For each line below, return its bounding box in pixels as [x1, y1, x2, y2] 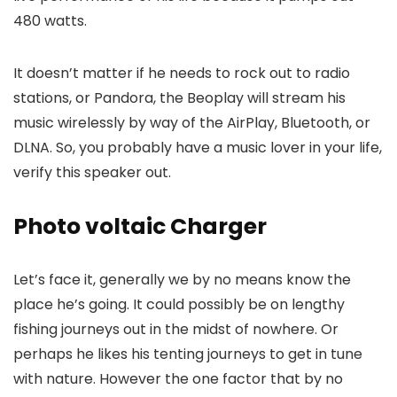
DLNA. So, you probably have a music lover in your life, [13, 137, 382, 158]
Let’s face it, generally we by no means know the [13, 269, 351, 290]
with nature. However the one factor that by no [13, 369, 343, 389]
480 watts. [13, 11, 87, 31]
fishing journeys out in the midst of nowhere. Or [13, 319, 339, 339]
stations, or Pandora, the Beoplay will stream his [13, 88, 346, 108]
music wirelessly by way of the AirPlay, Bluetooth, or [13, 113, 370, 133]
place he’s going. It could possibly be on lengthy [13, 294, 345, 315]
